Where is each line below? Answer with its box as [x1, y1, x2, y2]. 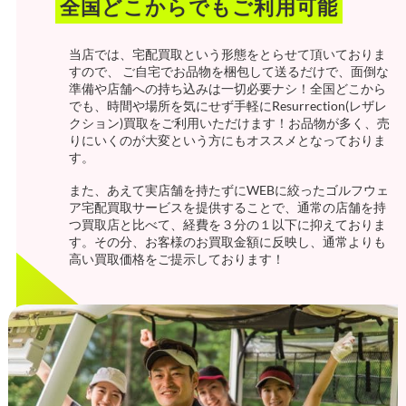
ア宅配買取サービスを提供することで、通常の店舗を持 [68, 198, 386, 215]
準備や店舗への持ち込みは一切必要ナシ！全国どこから [68, 80, 386, 96]
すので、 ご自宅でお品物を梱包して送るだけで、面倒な [68, 63, 389, 79]
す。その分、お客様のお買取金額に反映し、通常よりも [68, 233, 386, 249]
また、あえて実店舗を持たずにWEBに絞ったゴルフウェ [68, 181, 389, 198]
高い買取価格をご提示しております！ [68, 250, 285, 266]
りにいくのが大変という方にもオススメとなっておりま [68, 131, 386, 148]
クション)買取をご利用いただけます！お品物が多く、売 [68, 114, 390, 130]
